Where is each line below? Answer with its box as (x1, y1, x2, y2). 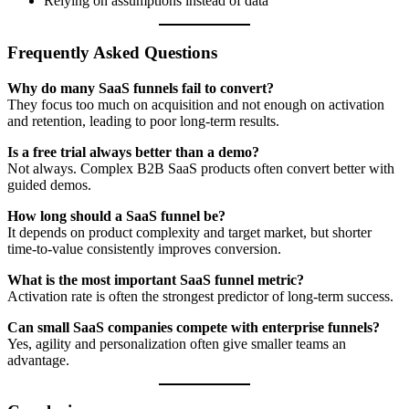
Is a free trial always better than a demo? (7, 143, 259, 160)
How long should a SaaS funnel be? (7, 207, 225, 224)
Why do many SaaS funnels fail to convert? (7, 79, 274, 96)
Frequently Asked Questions (7, 42, 217, 62)
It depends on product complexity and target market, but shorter (7, 224, 372, 240)
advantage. (7, 351, 69, 368)
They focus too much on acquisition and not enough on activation (7, 96, 384, 112)
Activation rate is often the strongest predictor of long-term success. (7, 288, 393, 304)
